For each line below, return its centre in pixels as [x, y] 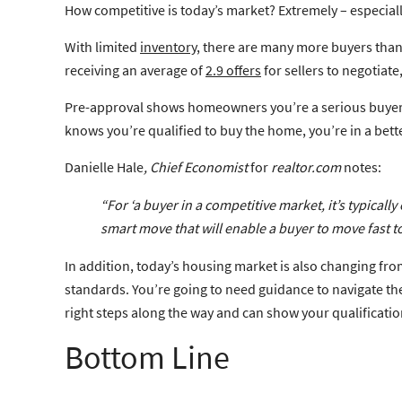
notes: [361, 166]
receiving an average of [135, 70]
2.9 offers [233, 70]
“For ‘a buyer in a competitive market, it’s [224, 204]
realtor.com [306, 166]
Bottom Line [147, 357]
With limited [102, 46]
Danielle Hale [104, 166]
